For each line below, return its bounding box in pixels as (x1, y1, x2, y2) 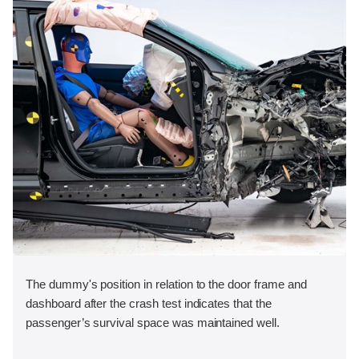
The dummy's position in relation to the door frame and (26, 277, 307, 292)
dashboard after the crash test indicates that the (26, 296, 272, 311)
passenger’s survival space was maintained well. (26, 316, 280, 330)
